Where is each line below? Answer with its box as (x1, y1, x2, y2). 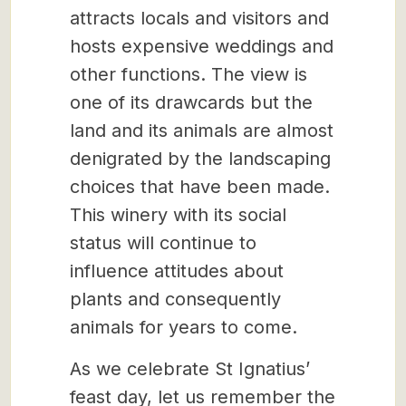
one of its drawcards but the (70, 92, 313, 113)
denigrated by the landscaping (70, 148, 331, 169)
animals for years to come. (70, 316, 303, 338)
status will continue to (70, 232, 256, 254)
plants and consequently (70, 288, 281, 310)
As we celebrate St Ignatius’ (70, 358, 310, 380)
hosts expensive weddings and (70, 35, 333, 57)
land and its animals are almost (70, 120, 333, 141)
